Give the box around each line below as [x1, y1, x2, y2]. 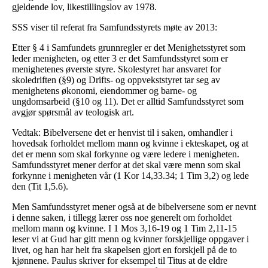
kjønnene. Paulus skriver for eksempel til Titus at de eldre [12, 255, 227, 266]
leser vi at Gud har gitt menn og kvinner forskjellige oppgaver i [12, 234, 249, 245]
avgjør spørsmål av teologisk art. [12, 107, 134, 118]
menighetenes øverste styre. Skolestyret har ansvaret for [12, 64, 221, 75]
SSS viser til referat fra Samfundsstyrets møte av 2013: [12, 22, 217, 33]
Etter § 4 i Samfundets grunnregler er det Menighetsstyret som [12, 42, 245, 53]
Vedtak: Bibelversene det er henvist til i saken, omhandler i [12, 127, 233, 138]
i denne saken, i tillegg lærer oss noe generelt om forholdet [12, 212, 232, 223]
